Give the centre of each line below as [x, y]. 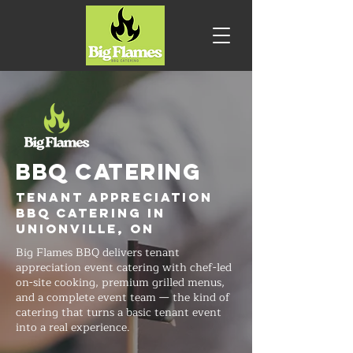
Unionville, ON [85, 229]
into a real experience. [73, 327]
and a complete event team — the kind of [123, 297]
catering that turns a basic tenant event [119, 312]
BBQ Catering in [91, 213]
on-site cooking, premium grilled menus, [120, 282]
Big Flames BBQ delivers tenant [98, 253]
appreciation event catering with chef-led [124, 268]
